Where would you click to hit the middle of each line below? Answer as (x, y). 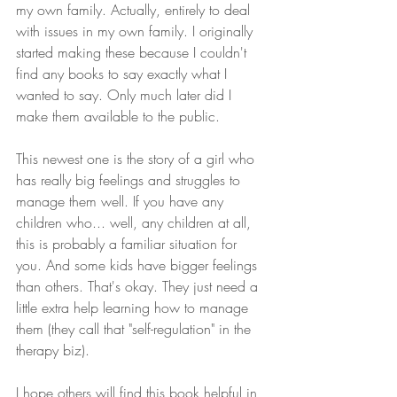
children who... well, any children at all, (136, 222)
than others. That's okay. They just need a (139, 286)
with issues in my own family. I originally (136, 31)
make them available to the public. (118, 116)
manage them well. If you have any (122, 201)
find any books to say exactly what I (124, 73)
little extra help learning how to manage (134, 307)
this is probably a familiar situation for (128, 243)
